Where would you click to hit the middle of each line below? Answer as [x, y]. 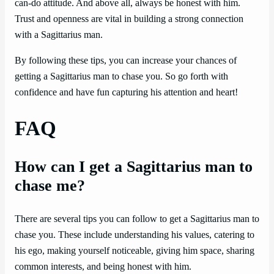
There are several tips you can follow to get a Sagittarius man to [137, 219]
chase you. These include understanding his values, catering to [135, 235]
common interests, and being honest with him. [103, 267]
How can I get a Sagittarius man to [134, 167]
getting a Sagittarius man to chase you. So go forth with [121, 77]
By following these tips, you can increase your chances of [126, 61]
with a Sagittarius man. [59, 35]
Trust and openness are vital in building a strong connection [129, 19]
